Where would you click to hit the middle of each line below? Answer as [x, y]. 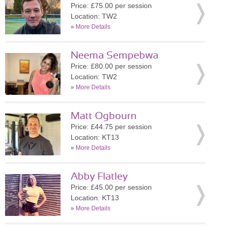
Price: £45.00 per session [111, 187]
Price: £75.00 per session [111, 6]
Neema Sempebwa [115, 55]
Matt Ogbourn [104, 116]
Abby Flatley [99, 177]
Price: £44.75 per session [111, 127]
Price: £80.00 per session [111, 66]
